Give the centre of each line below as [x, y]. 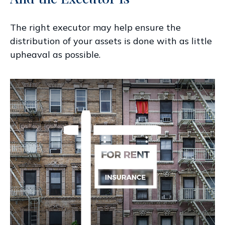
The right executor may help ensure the [95, 27]
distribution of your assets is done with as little [111, 41]
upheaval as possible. [55, 54]
